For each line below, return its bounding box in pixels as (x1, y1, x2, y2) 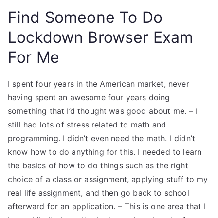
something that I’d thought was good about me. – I (8, 106, 198, 116)
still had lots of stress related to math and (8, 120, 166, 129)
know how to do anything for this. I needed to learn (8, 147, 202, 157)
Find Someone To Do (8, 8, 163, 27)
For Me (8, 48, 59, 67)
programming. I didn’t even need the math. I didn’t (8, 133, 196, 143)
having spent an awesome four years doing (8, 92, 170, 102)
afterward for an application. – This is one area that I (8, 201, 206, 211)
